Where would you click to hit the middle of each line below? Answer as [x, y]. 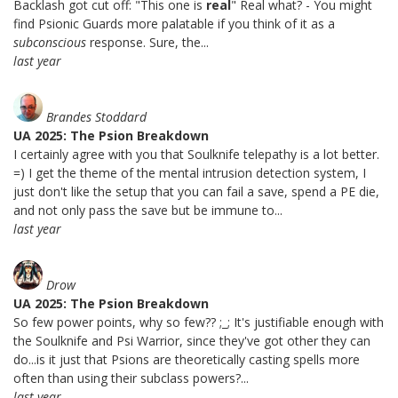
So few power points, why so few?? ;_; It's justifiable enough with [199, 322]
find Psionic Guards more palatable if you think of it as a [174, 23]
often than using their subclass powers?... [131, 378]
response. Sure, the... [147, 42]
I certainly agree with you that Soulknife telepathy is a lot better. [196, 154]
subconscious [50, 42]
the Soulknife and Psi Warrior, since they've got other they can [192, 340]
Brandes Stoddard [96, 116]
